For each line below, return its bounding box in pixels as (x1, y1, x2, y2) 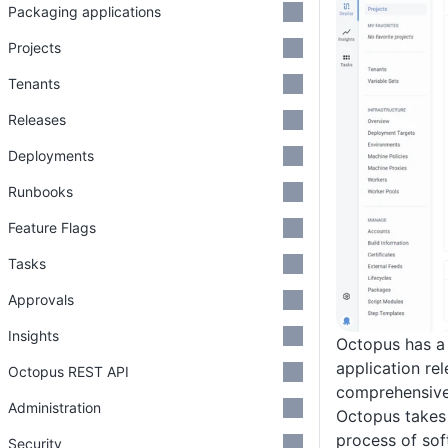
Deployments (8, 147, 94, 164)
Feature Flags (8, 219, 96, 236)
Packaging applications (8, 3, 161, 20)
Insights (8, 327, 59, 344)
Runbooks (8, 183, 73, 200)
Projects (8, 39, 61, 56)
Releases (8, 111, 66, 128)
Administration (8, 399, 101, 416)
